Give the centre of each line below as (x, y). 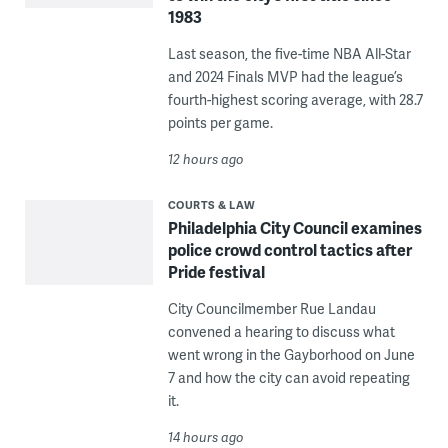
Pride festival (216, 271)
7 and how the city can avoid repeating (288, 377)
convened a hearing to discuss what (281, 331)
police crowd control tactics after (289, 249)
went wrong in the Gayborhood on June (291, 354)
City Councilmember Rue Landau (271, 308)
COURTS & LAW (211, 204)
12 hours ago (205, 159)
